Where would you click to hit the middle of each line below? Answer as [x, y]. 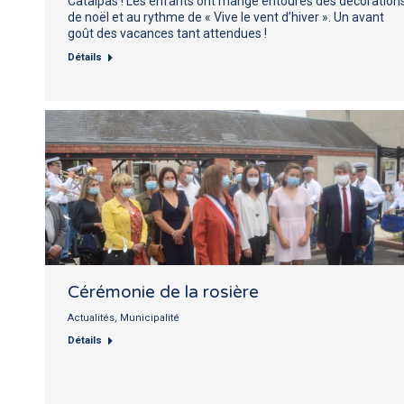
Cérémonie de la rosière [163, 292]
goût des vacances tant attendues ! [167, 33]
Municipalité [150, 317]
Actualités [91, 317]
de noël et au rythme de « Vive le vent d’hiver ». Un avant [226, 17]
